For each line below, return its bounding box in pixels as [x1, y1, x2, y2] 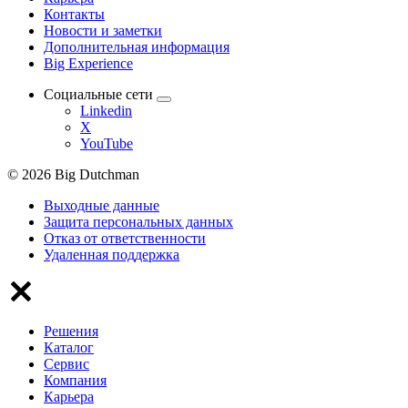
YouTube [80, 136, 133, 152]
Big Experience [44, 56, 133, 72]
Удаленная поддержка [44, 247, 179, 263]
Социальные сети [44, 87, 153, 103]
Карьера [44, 389, 94, 405]
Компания [44, 372, 107, 389]
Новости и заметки [44, 23, 162, 39]
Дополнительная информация [44, 39, 229, 56]
